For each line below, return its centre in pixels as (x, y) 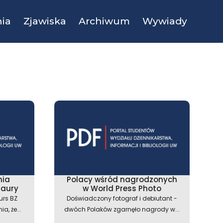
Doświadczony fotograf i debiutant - (122, 198)
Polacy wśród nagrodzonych (122, 179)
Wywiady (165, 21)
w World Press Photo (122, 188)
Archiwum (104, 21)
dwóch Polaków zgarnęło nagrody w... (122, 209)
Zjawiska (45, 21)
